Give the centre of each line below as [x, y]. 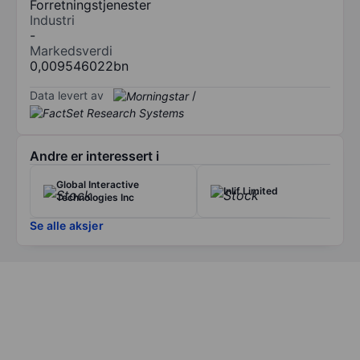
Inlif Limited [251, 191]
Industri [52, 20]
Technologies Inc [95, 198]
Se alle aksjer [67, 226]
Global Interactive [98, 185]
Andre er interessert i [94, 156]
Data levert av [67, 95]
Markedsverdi [71, 50]
